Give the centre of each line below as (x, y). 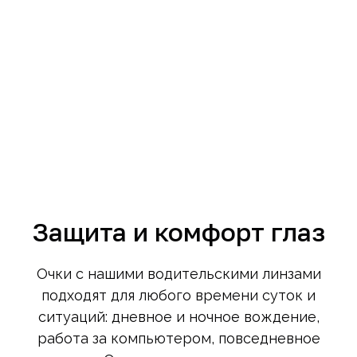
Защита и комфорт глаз (178, 232)
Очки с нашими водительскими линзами (178, 274)
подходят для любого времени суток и (178, 296)
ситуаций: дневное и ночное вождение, (178, 317)
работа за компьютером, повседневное (178, 339)
